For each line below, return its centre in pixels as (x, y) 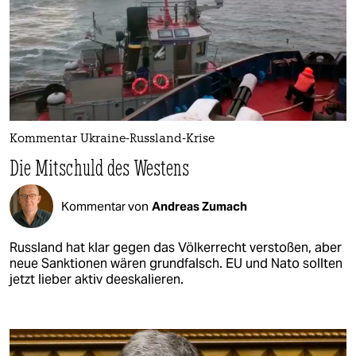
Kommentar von (105, 206)
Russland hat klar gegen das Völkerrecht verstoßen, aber (176, 248)
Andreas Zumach (199, 206)
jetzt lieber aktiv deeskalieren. (97, 280)
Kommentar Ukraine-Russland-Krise (112, 140)
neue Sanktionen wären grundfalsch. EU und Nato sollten (176, 264)
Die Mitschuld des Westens (100, 168)
